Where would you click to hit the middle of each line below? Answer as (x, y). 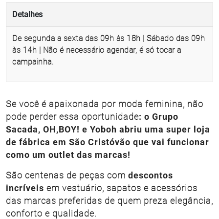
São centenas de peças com (67, 176)
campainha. (33, 62)
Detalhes (27, 15)
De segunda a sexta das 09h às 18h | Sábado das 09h (109, 39)
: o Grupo (159, 117)
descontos (151, 176)
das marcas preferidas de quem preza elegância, (109, 201)
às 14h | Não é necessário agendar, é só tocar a (97, 50)
